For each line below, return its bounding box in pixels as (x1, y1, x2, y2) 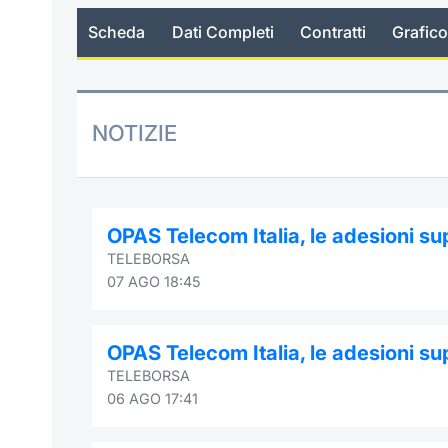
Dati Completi (171, 22, 274, 43)
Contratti (299, 22, 366, 43)
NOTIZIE (92, 119, 177, 146)
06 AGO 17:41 (107, 389, 198, 407)
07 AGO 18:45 (107, 272, 201, 290)
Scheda (88, 22, 146, 43)
